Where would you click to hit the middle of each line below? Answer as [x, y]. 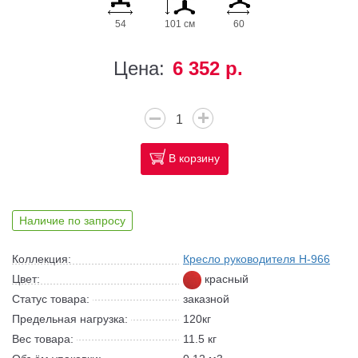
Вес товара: [43, 339]
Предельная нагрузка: [70, 319]
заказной [206, 299]
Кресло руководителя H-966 [257, 259]
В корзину [194, 158]
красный [225, 279]
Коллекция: [42, 259]
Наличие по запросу [72, 221]
